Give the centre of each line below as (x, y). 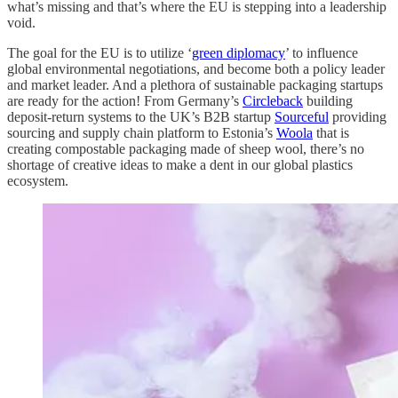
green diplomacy (239, 53)
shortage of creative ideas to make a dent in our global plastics (180, 165)
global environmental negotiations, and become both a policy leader (196, 69)
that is (331, 133)
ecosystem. (40, 181)
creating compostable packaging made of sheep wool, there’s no (186, 149)
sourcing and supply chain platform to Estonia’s (142, 133)
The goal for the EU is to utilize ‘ (99, 53)
